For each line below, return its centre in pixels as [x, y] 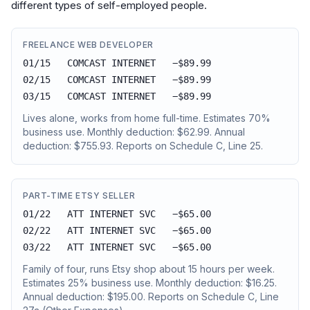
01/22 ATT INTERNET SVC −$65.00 [117, 214]
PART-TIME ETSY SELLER [79, 195]
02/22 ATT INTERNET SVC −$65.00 [117, 230]
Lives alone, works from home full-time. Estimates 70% [147, 118]
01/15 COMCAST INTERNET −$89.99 [117, 63]
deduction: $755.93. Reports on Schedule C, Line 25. [143, 146]
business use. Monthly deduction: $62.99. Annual [134, 132]
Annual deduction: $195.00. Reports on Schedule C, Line [151, 297]
